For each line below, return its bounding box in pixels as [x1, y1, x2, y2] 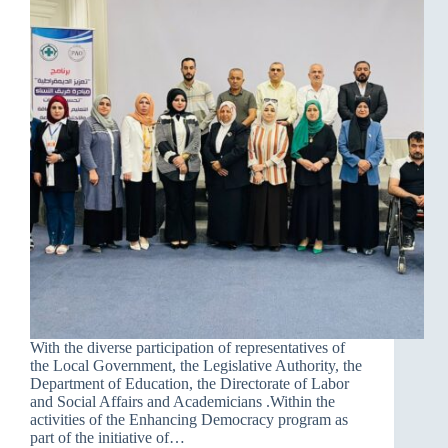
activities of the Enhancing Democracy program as [30, 411, 348, 429]
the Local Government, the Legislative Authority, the [30, 357, 362, 375]
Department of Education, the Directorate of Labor [30, 375, 349, 393]
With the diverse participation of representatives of [30, 339, 345, 357]
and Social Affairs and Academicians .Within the [30, 393, 335, 411]
